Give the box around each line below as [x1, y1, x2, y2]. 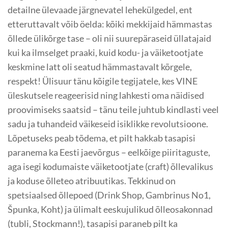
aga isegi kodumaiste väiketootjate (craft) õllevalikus [8, 160, 213, 172]
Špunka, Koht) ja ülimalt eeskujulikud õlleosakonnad [8, 203, 213, 215]
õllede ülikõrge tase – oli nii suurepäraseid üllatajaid [8, 32, 211, 44]
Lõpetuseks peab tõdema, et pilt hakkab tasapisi [8, 132, 195, 144]
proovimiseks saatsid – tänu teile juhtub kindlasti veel [8, 103, 219, 115]
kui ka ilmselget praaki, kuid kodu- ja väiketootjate [8, 46, 203, 58]
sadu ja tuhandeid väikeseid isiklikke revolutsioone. [8, 118, 208, 129]
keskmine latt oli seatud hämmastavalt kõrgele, [8, 61, 192, 72]
